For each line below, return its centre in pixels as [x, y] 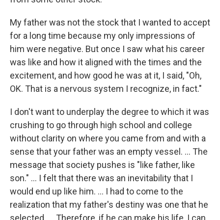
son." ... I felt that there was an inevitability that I [101, 178]
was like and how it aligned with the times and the [106, 62]
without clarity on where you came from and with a [108, 138]
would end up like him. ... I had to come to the [96, 192]
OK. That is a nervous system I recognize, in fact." [106, 89]
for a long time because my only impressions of [103, 36]
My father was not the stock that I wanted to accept [110, 23]
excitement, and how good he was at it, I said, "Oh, [106, 76]
